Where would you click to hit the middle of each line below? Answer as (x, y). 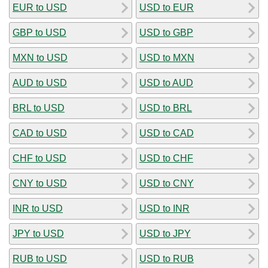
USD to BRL (166, 108)
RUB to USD (40, 258)
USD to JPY (165, 233)
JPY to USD (38, 233)
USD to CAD (167, 133)
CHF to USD (39, 158)
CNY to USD (40, 183)
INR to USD (38, 208)
